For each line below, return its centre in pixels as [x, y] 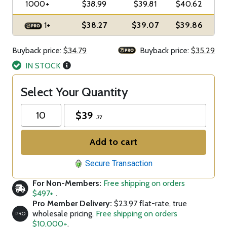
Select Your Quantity [74, 92]
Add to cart [129, 142]
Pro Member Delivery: [72, 203]
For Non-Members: [67, 183]
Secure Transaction [119, 163]
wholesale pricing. [64, 213]
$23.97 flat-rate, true [150, 203]
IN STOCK [43, 65]
